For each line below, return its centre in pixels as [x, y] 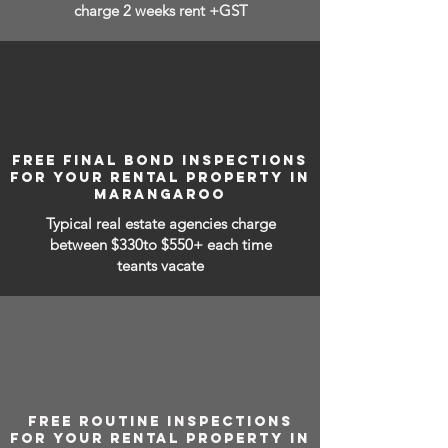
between [80, 244]
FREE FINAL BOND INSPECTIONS [160, 160]
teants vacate [160, 265]
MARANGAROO [160, 194]
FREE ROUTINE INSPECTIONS [160, 421]
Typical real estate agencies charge [160, 223]
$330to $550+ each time [191, 244]
